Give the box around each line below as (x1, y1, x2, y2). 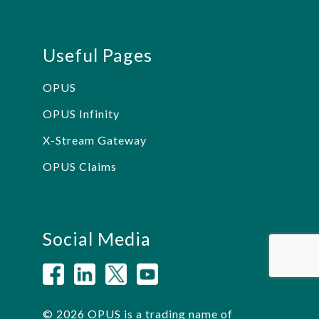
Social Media (43, 227, 151, 249)
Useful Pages (43, 43, 152, 66)
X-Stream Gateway (43, 132, 147, 147)
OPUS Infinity (43, 106, 120, 120)
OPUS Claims (43, 159, 117, 173)
